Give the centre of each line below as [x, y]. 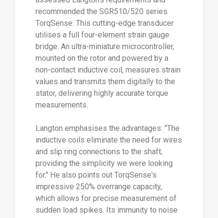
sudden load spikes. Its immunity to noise [106, 210]
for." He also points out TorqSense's [96, 175]
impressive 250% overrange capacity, [99, 187]
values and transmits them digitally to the [105, 82]
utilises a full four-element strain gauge [102, 35]
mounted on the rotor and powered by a [102, 58]
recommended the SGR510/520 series [101, 12]
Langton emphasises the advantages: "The [107, 128]
